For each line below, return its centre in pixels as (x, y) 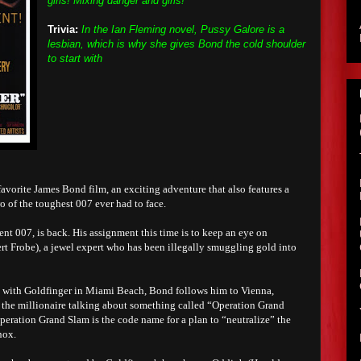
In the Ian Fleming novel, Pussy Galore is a (183, 29)
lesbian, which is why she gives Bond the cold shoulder (176, 44)
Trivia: (63, 29)
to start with (75, 58)
